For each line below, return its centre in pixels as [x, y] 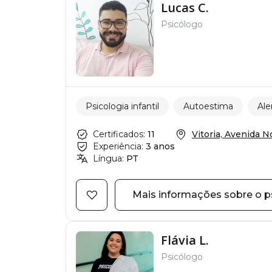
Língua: [108, 158]
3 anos [160, 146]
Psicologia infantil [122, 106]
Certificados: [119, 134]
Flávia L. [185, 240]
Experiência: [118, 146]
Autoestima [208, 106]
